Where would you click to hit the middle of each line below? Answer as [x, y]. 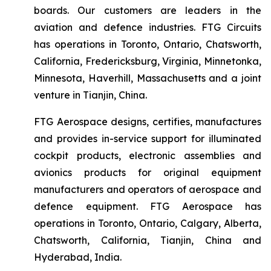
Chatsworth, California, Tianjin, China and [148, 240]
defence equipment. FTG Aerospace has [148, 206]
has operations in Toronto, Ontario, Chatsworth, [148, 44]
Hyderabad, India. [78, 257]
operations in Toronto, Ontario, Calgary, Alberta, [148, 223]
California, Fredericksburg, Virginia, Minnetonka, [148, 61]
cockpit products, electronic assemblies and [148, 155]
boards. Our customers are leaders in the [148, 10]
